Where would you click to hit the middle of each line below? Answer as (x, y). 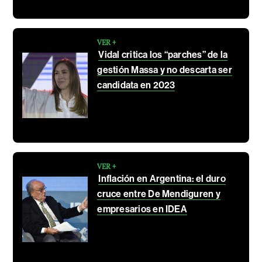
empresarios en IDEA (142, 209)
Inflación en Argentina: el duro (162, 178)
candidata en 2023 (136, 85)
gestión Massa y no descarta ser (165, 70)
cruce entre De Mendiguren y (159, 194)
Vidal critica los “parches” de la (163, 54)
